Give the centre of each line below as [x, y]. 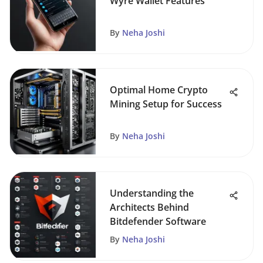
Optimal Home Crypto [159, 90]
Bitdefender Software [158, 221]
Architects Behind [149, 207]
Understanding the [152, 193]
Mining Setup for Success [166, 104]
